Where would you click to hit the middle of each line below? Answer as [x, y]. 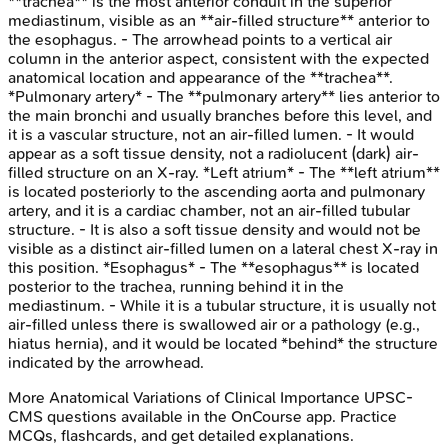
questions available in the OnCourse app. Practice [220, 416]
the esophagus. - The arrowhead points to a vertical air [200, 39]
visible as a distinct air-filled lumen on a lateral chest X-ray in [223, 248]
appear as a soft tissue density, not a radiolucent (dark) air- [213, 153]
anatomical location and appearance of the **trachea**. [200, 77]
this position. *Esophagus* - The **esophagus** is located [213, 267]
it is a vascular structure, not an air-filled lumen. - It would [211, 134]
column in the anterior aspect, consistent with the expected [218, 58]
